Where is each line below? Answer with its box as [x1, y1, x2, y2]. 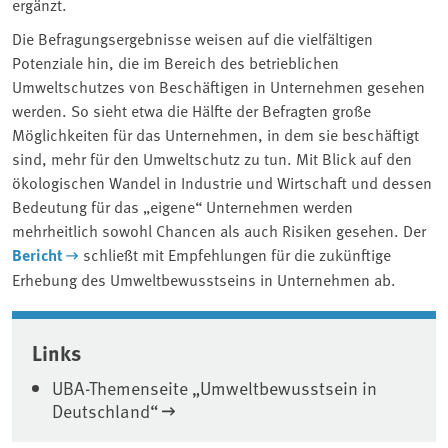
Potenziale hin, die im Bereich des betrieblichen [12, 50, 339, 73]
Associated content [11, 306, 259, 347]
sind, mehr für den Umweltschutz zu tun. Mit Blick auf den [12, 146, 412, 169]
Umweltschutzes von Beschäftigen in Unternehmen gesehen [12, 74, 425, 97]
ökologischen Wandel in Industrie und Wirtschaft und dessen [12, 170, 432, 193]
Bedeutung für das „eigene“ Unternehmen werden [12, 194, 353, 217]
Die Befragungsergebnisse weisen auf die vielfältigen [12, 26, 373, 49]
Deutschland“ [52, 397, 158, 423]
